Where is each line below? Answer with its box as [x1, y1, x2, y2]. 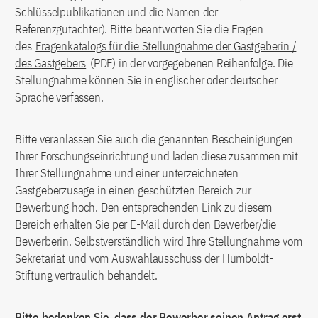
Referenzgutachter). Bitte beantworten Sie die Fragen [15, 21, 263, 37]
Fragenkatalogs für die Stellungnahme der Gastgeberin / [35, 38, 297, 54]
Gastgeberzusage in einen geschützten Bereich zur [15, 182, 251, 198]
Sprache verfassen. [15, 89, 104, 105]
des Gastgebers [15, 55, 87, 71]
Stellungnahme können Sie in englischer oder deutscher [15, 72, 278, 88]
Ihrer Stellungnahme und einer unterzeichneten [15, 165, 238, 181]
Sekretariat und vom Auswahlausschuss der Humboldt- [15, 251, 273, 266]
